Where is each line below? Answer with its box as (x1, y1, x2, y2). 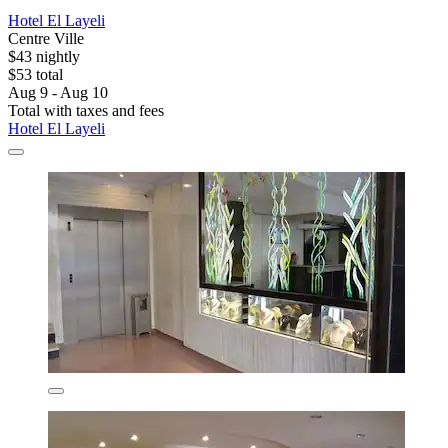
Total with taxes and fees (8, 102, 164, 120)
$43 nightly (8, 48, 80, 66)
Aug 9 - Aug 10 (8, 84, 108, 102)
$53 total (8, 66, 63, 84)
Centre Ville (8, 30, 84, 48)
